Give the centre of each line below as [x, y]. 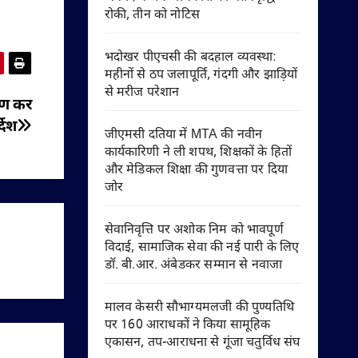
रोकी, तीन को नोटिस [152, 16]
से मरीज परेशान [142, 93]
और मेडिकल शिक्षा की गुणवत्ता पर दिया [196, 171]
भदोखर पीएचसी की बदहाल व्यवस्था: [191, 58]
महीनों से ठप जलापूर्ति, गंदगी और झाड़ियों [201, 76]
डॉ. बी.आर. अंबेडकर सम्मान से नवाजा [193, 266]
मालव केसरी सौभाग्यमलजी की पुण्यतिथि [199, 308]
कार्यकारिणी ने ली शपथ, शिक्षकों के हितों [198, 153]
